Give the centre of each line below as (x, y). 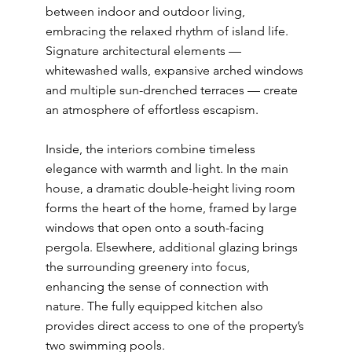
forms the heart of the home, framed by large (171, 208)
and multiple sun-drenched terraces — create (171, 90)
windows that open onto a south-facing (154, 227)
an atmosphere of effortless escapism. (152, 110)
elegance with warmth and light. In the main (167, 169)
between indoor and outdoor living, (145, 11)
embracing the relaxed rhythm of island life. (167, 31)
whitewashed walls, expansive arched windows (174, 70)
